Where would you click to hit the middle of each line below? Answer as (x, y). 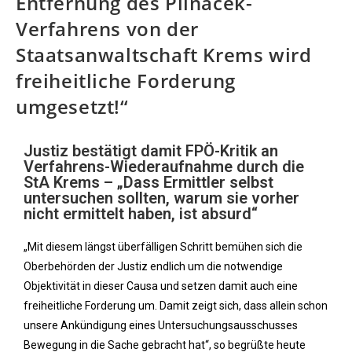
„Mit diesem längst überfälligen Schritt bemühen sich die (163, 247)
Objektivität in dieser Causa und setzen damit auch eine (161, 286)
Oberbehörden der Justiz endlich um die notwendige (153, 266)
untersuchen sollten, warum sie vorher (161, 198)
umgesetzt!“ (72, 106)
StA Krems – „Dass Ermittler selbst (148, 182)
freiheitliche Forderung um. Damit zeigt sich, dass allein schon (176, 306)
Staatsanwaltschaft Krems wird (164, 55)
